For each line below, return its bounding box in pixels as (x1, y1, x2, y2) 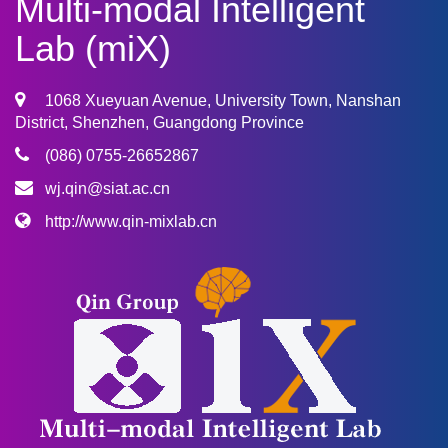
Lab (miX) (15, 28, 171, 70)
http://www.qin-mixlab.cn (45, 213, 217, 231)
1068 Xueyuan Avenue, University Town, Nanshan (45, 92, 401, 110)
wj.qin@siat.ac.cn (45, 180, 170, 198)
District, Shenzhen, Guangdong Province (15, 114, 304, 132)
